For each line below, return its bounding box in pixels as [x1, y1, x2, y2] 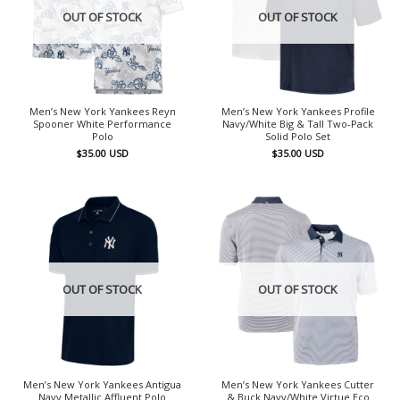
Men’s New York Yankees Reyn [29, 104, 176, 119]
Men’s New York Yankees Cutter [221, 377, 374, 391]
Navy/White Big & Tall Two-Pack [222, 117, 373, 131]
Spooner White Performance [33, 117, 171, 131]
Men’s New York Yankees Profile [221, 104, 375, 119]
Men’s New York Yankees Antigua [23, 377, 181, 391]
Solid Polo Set [265, 129, 330, 144]
